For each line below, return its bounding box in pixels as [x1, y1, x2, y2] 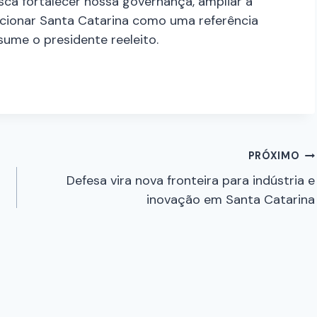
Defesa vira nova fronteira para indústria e [67, 172, 316, 190]
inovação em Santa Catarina [146, 191, 316, 209]
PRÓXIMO [248, 149, 300, 163]
